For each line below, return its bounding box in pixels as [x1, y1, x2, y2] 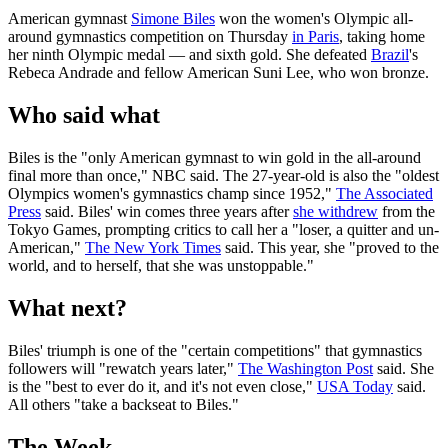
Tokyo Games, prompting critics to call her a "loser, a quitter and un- [8, 221, 439, 239]
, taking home [339, 28, 425, 46]
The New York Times [85, 239, 221, 257]
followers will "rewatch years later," [8, 359, 238, 377]
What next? [8, 295, 127, 322]
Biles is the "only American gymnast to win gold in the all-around [8, 149, 421, 167]
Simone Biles [131, 10, 215, 28]
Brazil [371, 46, 409, 64]
